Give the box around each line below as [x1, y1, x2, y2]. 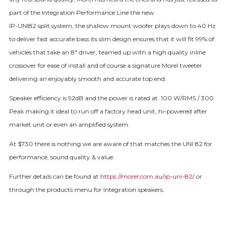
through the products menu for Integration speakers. [9, 186, 164, 194]
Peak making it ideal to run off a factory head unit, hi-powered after [9, 107, 207, 116]
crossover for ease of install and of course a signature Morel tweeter [9, 62, 202, 70]
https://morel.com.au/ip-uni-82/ [100, 173, 194, 181]
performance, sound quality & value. [9, 153, 115, 161]
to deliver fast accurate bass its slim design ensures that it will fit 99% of [9, 35, 214, 43]
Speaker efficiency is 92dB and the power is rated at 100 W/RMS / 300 [9, 94, 214, 102]
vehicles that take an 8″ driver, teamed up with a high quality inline [9, 48, 206, 56]
